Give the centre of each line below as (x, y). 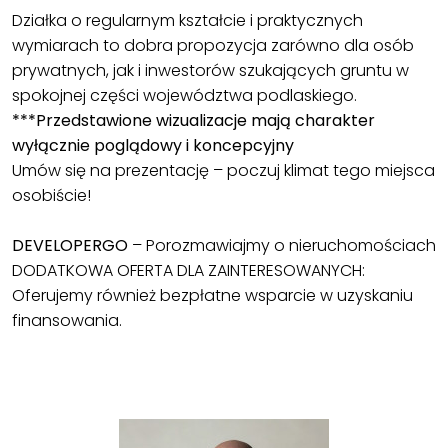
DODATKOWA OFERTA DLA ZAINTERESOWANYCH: (188, 270)
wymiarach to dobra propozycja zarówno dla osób (213, 45)
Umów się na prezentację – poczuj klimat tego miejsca (223, 170)
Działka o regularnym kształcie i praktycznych (187, 20)
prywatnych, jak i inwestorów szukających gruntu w (210, 70)
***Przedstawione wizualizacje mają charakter (193, 120)
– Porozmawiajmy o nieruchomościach (282, 245)
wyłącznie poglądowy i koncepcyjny (153, 145)
